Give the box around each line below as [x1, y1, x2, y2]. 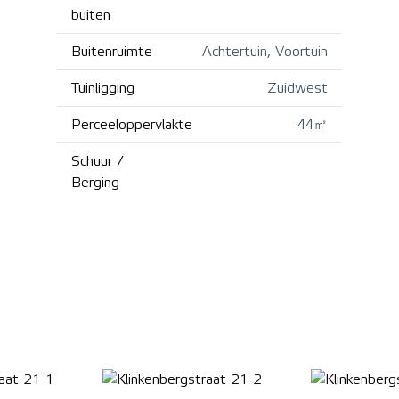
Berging [71, 174, 119, 191]
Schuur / [71, 152, 123, 169]
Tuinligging [71, 79, 134, 96]
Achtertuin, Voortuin [202, 43, 328, 60]
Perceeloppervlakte [71, 116, 192, 133]
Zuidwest [267, 79, 328, 96]
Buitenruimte [71, 43, 152, 60]
